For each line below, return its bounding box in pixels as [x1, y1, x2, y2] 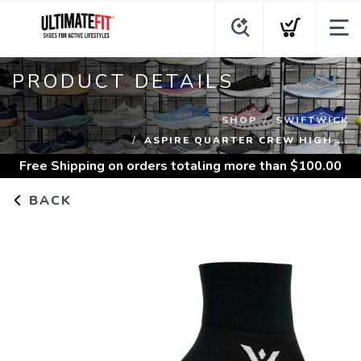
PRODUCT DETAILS [12, 68, 234, 94]
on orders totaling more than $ [105, 157, 298, 175]
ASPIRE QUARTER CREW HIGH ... [144, 133, 349, 147]
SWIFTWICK [276, 113, 349, 127]
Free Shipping [19, 157, 105, 175]
